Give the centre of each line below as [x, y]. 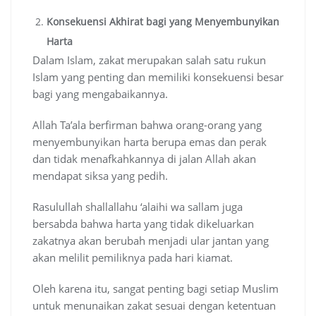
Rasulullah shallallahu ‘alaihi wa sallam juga [138, 207]
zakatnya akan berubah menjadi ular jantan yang [151, 241]
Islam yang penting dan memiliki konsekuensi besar [158, 77]
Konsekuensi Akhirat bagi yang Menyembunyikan [163, 22]
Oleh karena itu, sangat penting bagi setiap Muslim [156, 289]
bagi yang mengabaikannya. [100, 94]
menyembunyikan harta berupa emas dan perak [150, 142]
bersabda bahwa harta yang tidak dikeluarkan [143, 224]
